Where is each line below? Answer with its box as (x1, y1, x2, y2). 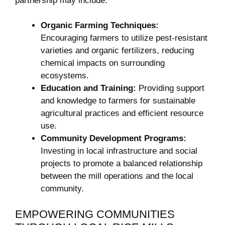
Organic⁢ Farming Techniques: (41, 21, 159, 31)
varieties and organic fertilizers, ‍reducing (41, 46, 194, 56)
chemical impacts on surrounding (41, 58, 165, 68)
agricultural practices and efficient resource (41, 108, 203, 119)
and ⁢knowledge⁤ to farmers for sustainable (41, 96, 195, 106)
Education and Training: (41, 83, 136, 93)
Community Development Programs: (41, 134, 186, 144)
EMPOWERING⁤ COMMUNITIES (15, 207, 175, 220)
